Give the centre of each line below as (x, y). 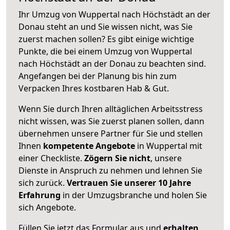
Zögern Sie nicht (117, 158)
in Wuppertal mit (169, 146)
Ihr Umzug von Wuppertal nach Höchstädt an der (114, 14)
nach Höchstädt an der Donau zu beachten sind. (112, 63)
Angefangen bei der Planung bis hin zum (98, 76)
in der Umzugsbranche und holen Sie (134, 195)
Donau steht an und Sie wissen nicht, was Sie (106, 26)
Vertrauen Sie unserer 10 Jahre (129, 183)
